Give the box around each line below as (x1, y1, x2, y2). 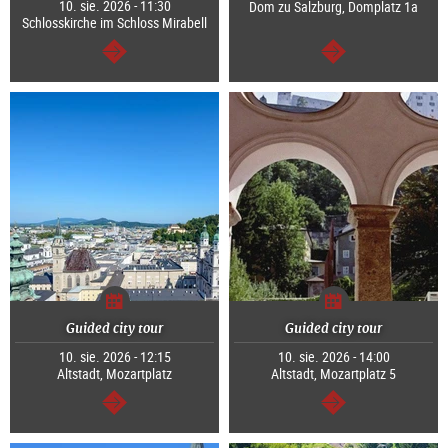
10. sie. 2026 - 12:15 (58, 347, 171, 367)
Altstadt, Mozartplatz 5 (271, 364, 396, 384)
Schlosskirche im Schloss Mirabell (22, 13, 207, 33)
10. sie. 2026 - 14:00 (277, 347, 390, 367)
